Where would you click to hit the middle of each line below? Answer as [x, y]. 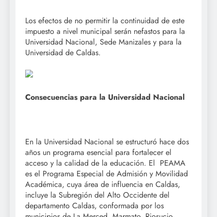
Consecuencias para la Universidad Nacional [105, 97]
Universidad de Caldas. [63, 52]
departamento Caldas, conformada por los [94, 205]
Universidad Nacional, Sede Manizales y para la [103, 42]
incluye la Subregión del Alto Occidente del [97, 195]
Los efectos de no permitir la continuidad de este [105, 20]
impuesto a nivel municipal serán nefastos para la [105, 31]
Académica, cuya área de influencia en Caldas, [103, 184]
